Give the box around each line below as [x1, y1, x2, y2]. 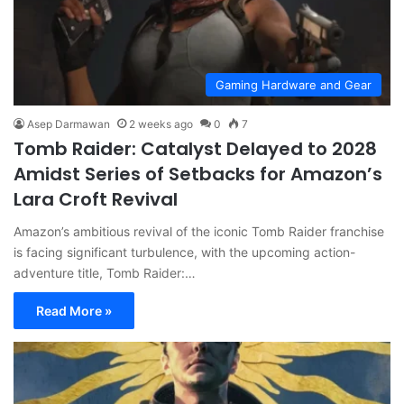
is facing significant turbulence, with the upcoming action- [14, 244, 355, 261]
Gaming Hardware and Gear [216, 78, 372, 93]
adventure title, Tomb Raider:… [14, 265, 196, 281]
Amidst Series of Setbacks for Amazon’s [14, 161, 382, 188]
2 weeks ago [129, 117, 193, 132]
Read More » [36, 303, 112, 319]
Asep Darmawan [27, 117, 110, 132]
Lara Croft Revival [14, 187, 178, 213]
